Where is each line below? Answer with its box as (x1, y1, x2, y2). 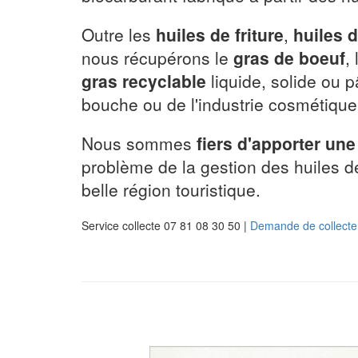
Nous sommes (82, 131, 197, 155)
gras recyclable (82, 69, 206, 93)
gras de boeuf (233, 46, 345, 70)
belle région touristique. (82, 177, 261, 201)
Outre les (82, 22, 156, 46)
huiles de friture (156, 22, 284, 46)
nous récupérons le (82, 46, 233, 70)
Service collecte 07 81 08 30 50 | (82, 217, 250, 233)
